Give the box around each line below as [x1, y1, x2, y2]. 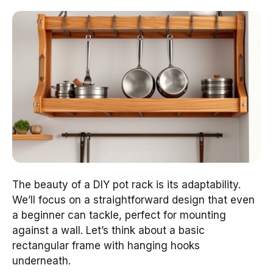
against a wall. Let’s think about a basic [12, 224, 205, 236]
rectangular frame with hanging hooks [12, 239, 200, 252]
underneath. [12, 254, 71, 267]
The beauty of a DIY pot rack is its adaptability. [12, 178, 241, 191]
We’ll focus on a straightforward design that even [12, 193, 255, 206]
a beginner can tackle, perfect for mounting [12, 208, 226, 221]
